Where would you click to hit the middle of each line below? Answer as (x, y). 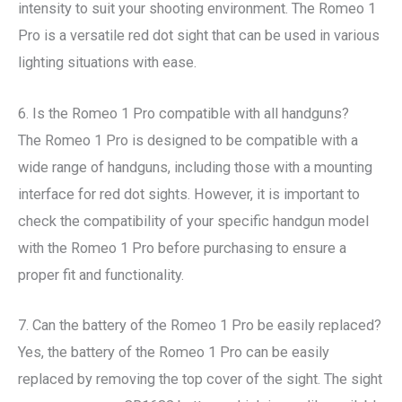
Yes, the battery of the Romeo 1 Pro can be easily (174, 352)
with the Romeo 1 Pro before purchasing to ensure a (182, 248)
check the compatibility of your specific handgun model (193, 221)
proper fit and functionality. (101, 275)
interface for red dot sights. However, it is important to (189, 194)
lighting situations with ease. (107, 63)
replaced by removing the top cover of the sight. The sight (200, 379)
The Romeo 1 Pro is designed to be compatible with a (188, 140)
